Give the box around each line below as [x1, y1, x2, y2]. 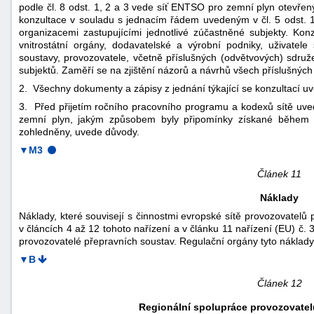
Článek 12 [257, 277, 302, 289]
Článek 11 [257, 168, 301, 179]
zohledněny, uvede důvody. [19, 125, 139, 137]
